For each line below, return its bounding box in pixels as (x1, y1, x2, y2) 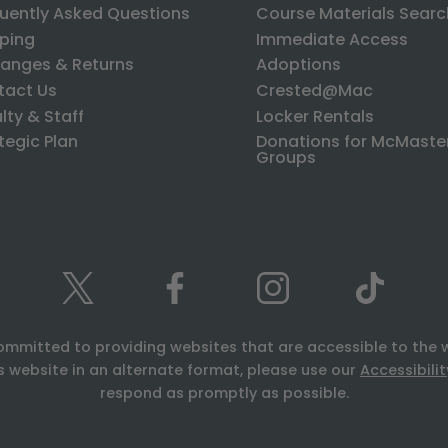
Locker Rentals (256, 104, 374, 128)
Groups (256, 146, 316, 170)
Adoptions (256, 53, 341, 77)
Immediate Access (256, 27, 408, 51)
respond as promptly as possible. (99, 383, 349, 404)
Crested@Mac (256, 79, 373, 103)
